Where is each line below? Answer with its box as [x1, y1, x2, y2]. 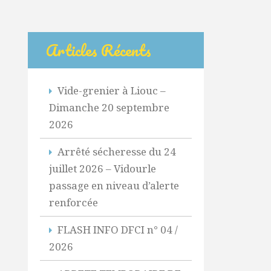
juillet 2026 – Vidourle [48, 162, 156, 175]
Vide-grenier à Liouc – [57, 83, 166, 97]
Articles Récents [45, 38, 151, 63]
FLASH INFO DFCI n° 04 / [57, 223, 178, 237]
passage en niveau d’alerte [48, 178, 179, 192]
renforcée [48, 195, 98, 209]
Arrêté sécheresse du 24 [57, 145, 176, 158]
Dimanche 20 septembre [48, 100, 169, 114]
